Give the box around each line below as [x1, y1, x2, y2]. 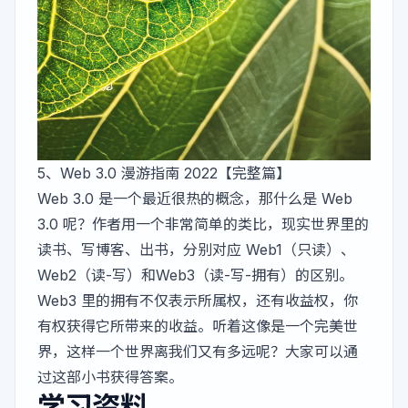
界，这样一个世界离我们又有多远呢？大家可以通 [37, 342, 358, 362]
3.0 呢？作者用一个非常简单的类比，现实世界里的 [37, 215, 369, 234]
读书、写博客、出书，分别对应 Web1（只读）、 [37, 240, 355, 260]
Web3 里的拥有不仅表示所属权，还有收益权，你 [37, 291, 358, 311]
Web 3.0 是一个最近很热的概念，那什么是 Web [37, 189, 352, 209]
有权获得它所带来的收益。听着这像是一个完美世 [37, 317, 358, 336]
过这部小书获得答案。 [37, 368, 183, 387]
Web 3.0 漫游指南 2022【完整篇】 [60, 164, 291, 183]
